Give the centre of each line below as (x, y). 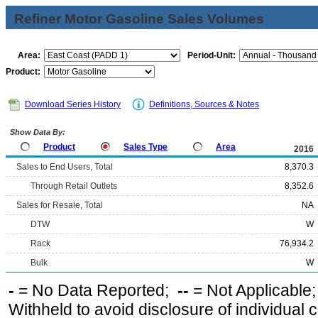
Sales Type (146, 147)
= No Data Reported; (96, 290)
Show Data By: (37, 132)
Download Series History (73, 104)
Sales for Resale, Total (60, 205)
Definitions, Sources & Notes (204, 104)
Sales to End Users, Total (65, 167)
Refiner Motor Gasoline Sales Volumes (139, 19)
